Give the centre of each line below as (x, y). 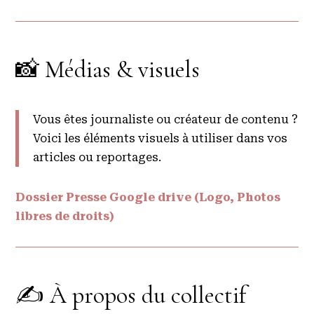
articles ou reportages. (97, 157)
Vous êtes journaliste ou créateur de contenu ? (166, 120)
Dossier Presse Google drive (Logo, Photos (148, 197)
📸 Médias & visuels (108, 70)
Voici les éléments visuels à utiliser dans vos (161, 138)
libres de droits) (65, 216)
